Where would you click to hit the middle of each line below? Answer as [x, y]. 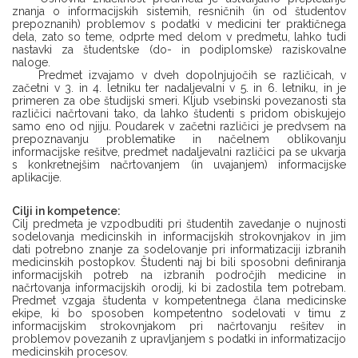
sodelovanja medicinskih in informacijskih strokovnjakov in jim [179, 237]
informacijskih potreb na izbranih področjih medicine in [179, 275]
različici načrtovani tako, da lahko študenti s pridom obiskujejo [179, 113]
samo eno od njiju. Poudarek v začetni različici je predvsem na [179, 126]
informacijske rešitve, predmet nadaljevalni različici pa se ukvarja [179, 152]
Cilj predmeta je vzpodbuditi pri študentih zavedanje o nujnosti [179, 224]
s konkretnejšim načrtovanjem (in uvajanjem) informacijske [179, 165]
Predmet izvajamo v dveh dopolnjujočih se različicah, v [179, 75]
